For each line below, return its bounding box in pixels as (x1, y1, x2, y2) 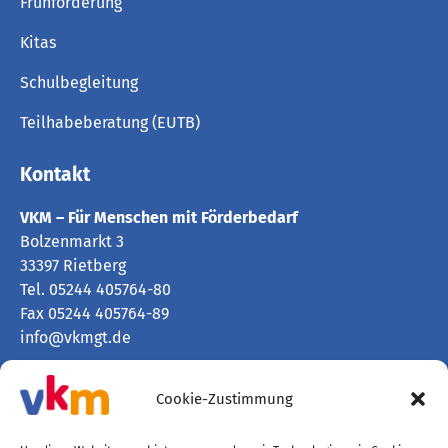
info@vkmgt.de (20, 328, 131, 347)
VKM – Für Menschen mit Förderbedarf (20, 208, 298, 227)
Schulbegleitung (20, 73, 138, 92)
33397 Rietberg (20, 256, 126, 275)
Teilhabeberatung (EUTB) (20, 113, 200, 132)
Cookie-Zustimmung (155, 389, 293, 408)
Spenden (20, 404, 85, 424)
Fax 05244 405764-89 (20, 304, 169, 323)
